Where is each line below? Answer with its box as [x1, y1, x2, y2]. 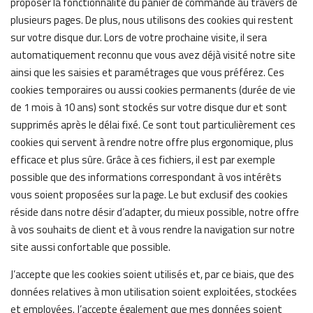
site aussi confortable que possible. [10, 239, 170, 255]
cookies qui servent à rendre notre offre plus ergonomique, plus [10, 134, 293, 150]
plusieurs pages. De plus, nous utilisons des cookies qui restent [10, 12, 293, 28]
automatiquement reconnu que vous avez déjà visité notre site [10, 47, 296, 63]
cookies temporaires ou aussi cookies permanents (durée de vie [10, 82, 296, 98]
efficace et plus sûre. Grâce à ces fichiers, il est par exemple [10, 152, 275, 168]
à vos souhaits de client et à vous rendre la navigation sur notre [10, 221, 295, 238]
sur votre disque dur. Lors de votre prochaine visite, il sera [10, 29, 267, 45]
